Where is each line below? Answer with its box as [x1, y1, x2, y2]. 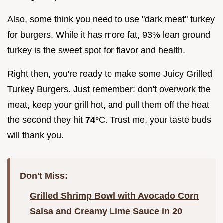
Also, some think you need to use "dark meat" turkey [7, 14, 215, 25]
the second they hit [7, 115, 85, 125]
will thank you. [7, 130, 64, 141]
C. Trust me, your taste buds [99, 115, 211, 125]
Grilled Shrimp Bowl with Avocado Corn [30, 191, 199, 201]
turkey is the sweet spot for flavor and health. [7, 45, 185, 56]
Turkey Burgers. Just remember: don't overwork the [7, 84, 211, 95]
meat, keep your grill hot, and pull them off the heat [7, 100, 209, 110]
